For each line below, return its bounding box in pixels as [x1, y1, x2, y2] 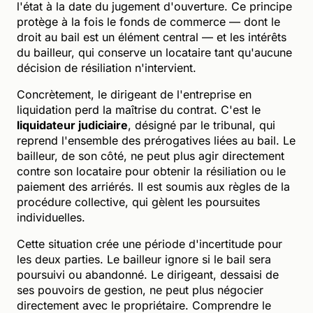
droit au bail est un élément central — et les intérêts [17, 29, 286, 44]
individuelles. [17, 210, 85, 224]
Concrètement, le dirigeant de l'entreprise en [17, 87, 252, 101]
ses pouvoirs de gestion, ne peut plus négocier [17, 282, 263, 297]
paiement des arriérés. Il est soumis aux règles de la [17, 179, 290, 194]
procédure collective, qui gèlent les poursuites [17, 194, 260, 209]
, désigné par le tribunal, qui [128, 117, 275, 132]
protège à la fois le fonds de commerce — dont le [17, 14, 280, 29]
